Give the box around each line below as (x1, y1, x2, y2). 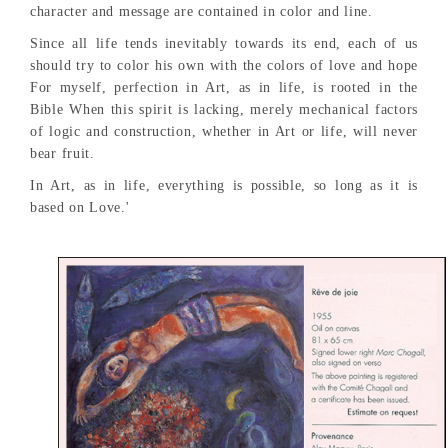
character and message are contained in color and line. (30, 4, 373, 20)
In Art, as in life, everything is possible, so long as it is (30, 178, 418, 194)
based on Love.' (30, 200, 130, 216)
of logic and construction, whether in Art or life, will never (30, 124, 418, 140)
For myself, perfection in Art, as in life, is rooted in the (30, 80, 418, 96)
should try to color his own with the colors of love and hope (30, 58, 418, 74)
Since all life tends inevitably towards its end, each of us (30, 36, 418, 52)
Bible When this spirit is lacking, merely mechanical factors (30, 102, 418, 118)
